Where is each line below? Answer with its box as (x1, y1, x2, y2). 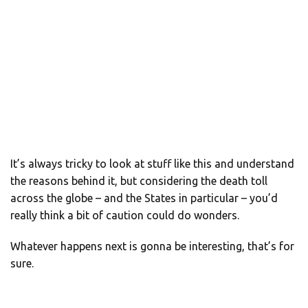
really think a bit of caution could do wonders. (10, 208, 239, 221)
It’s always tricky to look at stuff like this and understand (10, 157, 294, 170)
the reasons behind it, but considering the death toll (10, 174, 267, 187)
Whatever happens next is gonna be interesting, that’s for (10, 239, 294, 252)
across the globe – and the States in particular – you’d (10, 191, 278, 204)
